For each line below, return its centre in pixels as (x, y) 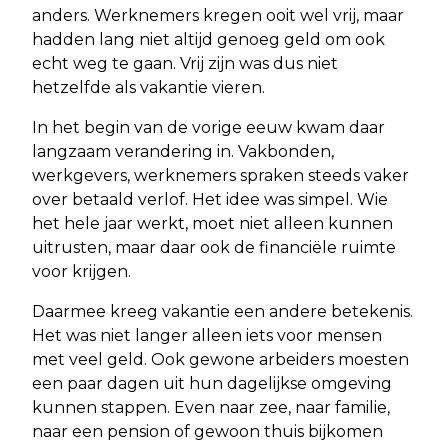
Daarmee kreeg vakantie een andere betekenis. (222, 312)
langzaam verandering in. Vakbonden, (183, 152)
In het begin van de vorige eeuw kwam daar (208, 128)
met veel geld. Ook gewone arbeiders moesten (220, 360)
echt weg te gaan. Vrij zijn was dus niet (185, 64)
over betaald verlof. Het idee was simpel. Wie (210, 200)
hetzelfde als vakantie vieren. (148, 88)
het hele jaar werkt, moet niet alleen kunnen (212, 224)
